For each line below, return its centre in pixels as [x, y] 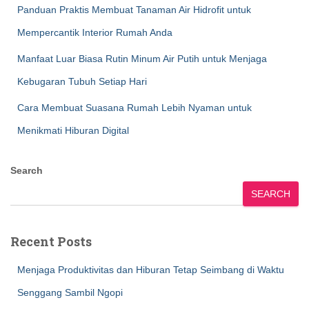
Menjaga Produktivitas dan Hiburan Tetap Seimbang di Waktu [151, 270]
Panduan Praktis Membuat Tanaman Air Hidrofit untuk [134, 10]
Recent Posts [51, 241]
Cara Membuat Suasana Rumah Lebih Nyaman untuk [134, 108]
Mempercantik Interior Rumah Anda [95, 32]
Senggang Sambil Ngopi [70, 292]
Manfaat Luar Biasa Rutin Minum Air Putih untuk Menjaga [142, 59]
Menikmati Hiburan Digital [73, 130]
